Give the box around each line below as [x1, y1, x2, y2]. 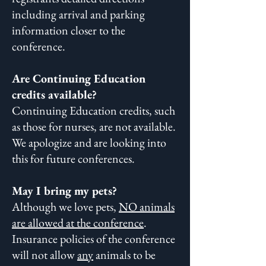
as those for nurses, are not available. [12, 119, 176, 134]
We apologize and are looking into [12, 135, 166, 150]
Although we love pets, [12, 199, 119, 214]
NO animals [119, 199, 175, 214]
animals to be [93, 247, 156, 262]
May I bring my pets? [12, 183, 117, 198]
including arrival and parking [12, 7, 145, 22]
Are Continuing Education [12, 71, 145, 86]
